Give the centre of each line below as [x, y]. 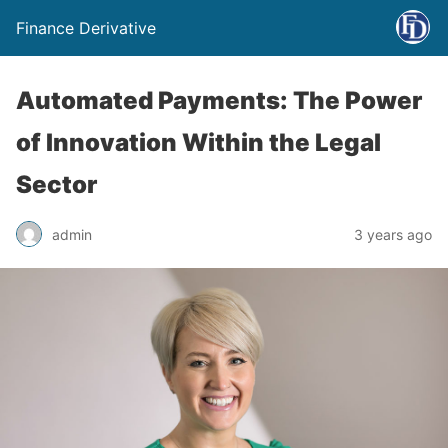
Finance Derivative [86, 28]
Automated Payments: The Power [219, 100]
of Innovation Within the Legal [198, 142]
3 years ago [393, 234]
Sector [56, 184]
